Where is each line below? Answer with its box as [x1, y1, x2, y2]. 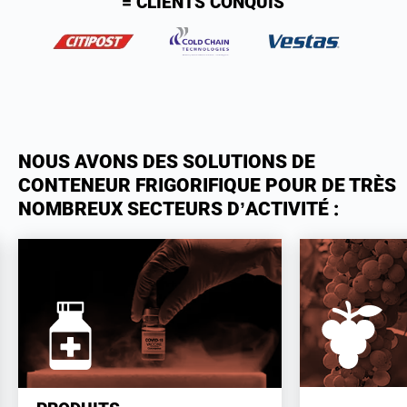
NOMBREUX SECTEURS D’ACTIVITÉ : [18, 198, 339, 220]
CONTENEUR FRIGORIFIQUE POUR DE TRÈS [18, 174, 396, 196]
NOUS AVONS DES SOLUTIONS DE [18, 151, 315, 173]
